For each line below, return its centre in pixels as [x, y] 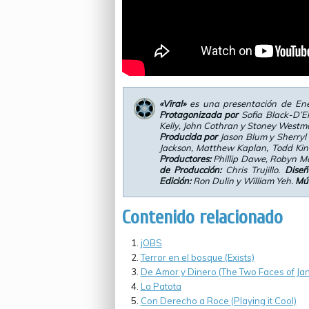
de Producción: [190, 170]
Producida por [188, 137]
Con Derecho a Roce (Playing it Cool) [218, 301]
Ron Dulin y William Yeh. [243, 181]
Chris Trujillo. [253, 170]
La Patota [161, 286]
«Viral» [172, 103]
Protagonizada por [199, 114]
